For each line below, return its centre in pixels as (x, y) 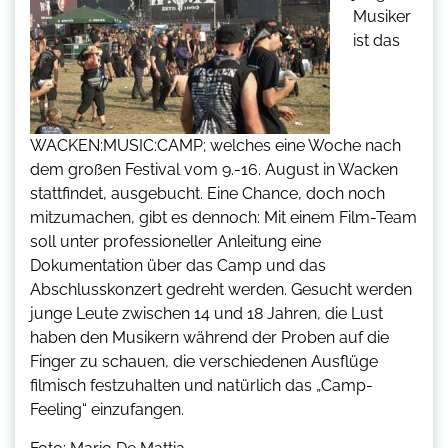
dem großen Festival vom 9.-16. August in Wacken (214, 170)
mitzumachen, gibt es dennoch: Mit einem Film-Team (223, 218)
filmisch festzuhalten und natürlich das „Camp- (201, 386)
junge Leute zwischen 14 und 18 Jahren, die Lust (206, 314)
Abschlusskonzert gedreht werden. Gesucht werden (221, 290)
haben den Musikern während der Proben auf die (209, 338)
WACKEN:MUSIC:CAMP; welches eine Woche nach (215, 146)
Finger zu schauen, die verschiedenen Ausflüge (204, 362)
